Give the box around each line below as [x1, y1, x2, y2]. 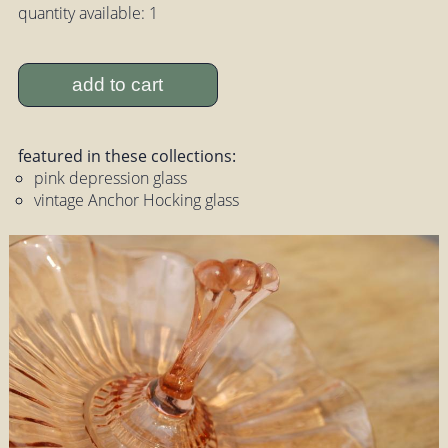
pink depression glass [33, 167, 187, 190]
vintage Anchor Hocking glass [33, 189, 239, 212]
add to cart [72, 73, 164, 95]
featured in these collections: [17, 145, 236, 168]
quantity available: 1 [17, 2, 158, 25]
